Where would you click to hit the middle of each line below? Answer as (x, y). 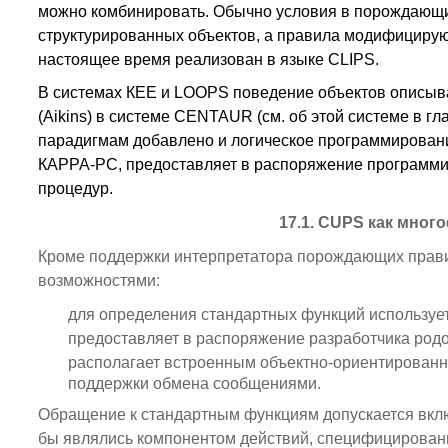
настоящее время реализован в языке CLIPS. (208, 59)
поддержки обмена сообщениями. (194, 383)
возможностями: (98, 280)
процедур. (75, 189)
